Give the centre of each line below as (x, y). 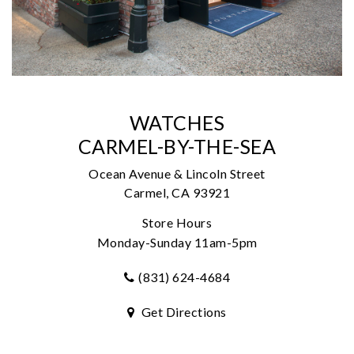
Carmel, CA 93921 (177, 193)
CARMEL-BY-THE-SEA (177, 147)
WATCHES (177, 123)
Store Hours (177, 223)
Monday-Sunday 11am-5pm (177, 243)
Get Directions (183, 312)
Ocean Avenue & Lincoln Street (177, 174)
